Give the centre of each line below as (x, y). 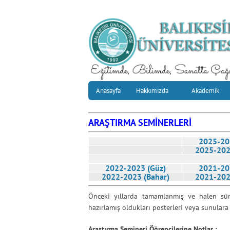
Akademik (205, 91)
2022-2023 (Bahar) (135, 177)
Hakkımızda (152, 91)
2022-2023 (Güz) (135, 168)
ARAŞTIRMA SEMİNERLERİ (140, 122)
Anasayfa (108, 91)
